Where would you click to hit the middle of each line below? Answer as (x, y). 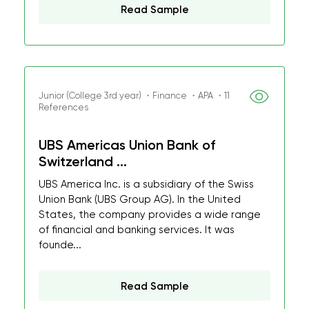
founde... (60, 245)
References (63, 107)
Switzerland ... (83, 161)
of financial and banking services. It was (137, 230)
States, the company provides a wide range (150, 215)
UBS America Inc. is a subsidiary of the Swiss (146, 184)
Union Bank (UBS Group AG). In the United (140, 199)
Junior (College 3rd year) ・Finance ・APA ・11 (134, 96)
